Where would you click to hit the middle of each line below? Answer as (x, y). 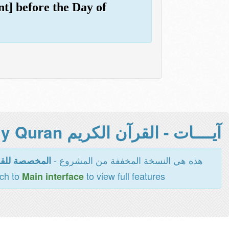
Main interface (53, 176)
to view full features (124, 176)
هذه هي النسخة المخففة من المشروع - (127, 160)
